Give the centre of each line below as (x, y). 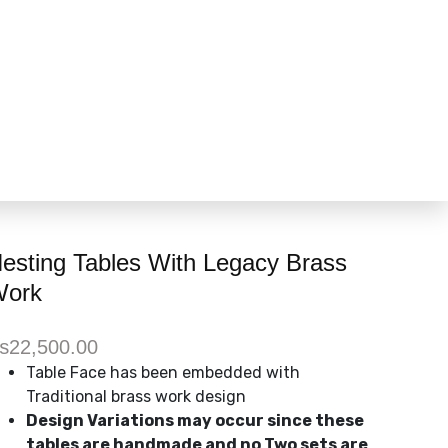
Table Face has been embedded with (163, 373)
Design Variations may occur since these (195, 421)
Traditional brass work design (136, 397)
